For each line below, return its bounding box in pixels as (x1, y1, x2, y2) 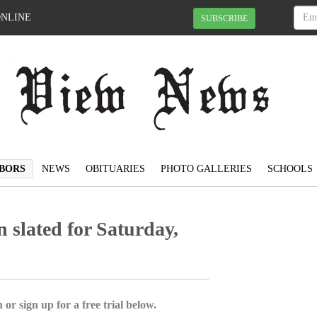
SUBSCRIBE (201, 13, 248, 23)
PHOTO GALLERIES (161, 163, 252, 175)
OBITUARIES (86, 163, 145, 175)
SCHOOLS (267, 163, 313, 175)
